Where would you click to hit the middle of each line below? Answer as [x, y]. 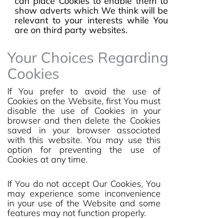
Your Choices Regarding [88, 57]
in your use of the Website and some [84, 203]
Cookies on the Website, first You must [84, 101]
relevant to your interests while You [91, 20]
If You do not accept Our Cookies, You [84, 184]
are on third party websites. [71, 30]
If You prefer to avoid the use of [84, 91]
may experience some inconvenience [84, 193]
